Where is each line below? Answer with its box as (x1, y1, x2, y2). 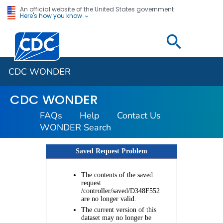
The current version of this (81, 206, 156, 214)
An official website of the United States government (19, 5, 174, 13)
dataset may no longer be (81, 214, 151, 222)
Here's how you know (19, 11, 84, 20)
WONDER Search (40, 121, 111, 134)
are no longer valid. (81, 195, 136, 203)
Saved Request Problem (76, 147, 147, 155)
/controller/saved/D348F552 (81, 187, 160, 195)
